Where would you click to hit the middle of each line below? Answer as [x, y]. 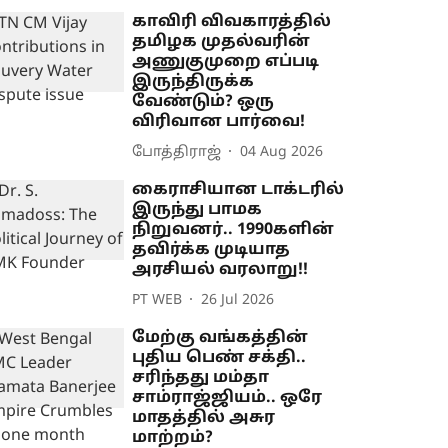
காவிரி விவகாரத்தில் [232, 22]
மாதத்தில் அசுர [204, 418]
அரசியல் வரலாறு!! [220, 270]
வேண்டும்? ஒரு [203, 102]
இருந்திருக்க [193, 82]
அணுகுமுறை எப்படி [226, 62]
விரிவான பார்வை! [219, 122]
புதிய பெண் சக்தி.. [219, 358]
